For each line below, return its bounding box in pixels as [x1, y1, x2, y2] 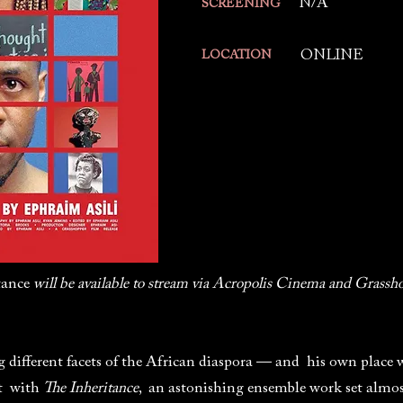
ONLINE [300, 49, 363, 64]
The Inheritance [43, 381, 139, 397]
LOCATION [201, 49, 272, 62]
